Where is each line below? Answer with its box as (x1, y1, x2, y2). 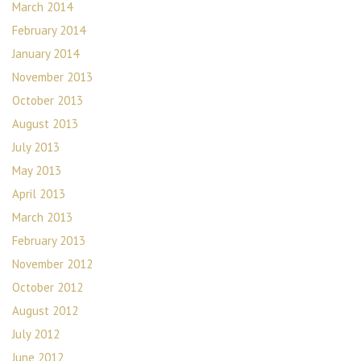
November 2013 (12, 69, 93, 85)
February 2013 (12, 233, 85, 248)
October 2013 (12, 93, 83, 108)
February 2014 (12, 23, 85, 38)
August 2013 (12, 116, 78, 131)
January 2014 (12, 46, 79, 61)
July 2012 (12, 326, 60, 342)
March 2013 (12, 210, 73, 225)
